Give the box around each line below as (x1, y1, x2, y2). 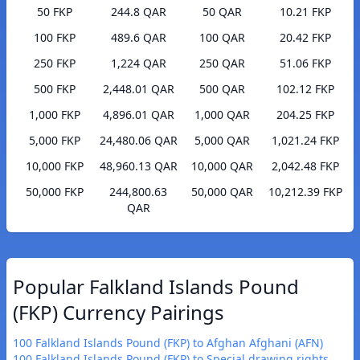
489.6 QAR (110, 30, 166, 46)
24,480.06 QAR (99, 133, 178, 149)
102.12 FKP (276, 81, 334, 97)
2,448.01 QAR (102, 81, 174, 97)
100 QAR (198, 30, 245, 46)
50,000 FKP (26, 184, 84, 200)
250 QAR (198, 55, 245, 72)
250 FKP (34, 55, 76, 72)
